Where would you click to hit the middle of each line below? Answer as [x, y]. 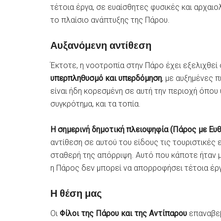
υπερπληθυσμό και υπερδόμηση [106, 78]
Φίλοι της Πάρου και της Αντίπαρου [124, 213]
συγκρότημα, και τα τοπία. [95, 104]
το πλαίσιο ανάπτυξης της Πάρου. [110, 20]
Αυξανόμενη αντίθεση [101, 45]
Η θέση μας [76, 193]
